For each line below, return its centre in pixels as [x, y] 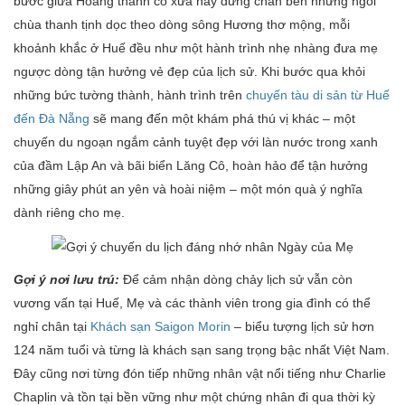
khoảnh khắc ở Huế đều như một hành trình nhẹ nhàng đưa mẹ [196, 48]
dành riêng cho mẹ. [69, 213]
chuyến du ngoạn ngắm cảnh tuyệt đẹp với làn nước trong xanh [196, 142]
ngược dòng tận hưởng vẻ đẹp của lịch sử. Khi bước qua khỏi [189, 72]
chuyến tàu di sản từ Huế [318, 95]
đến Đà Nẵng [52, 119]
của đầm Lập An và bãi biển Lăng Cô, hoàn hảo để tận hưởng [191, 166]
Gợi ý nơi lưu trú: [66, 279]
